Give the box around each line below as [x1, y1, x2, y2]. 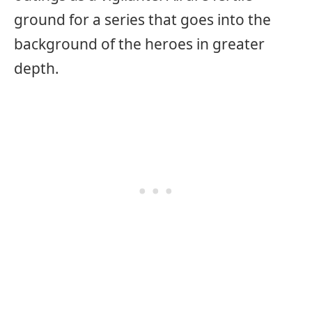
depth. [14, 58, 59, 79]
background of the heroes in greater [14, 34, 265, 54]
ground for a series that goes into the [14, 10, 271, 30]
